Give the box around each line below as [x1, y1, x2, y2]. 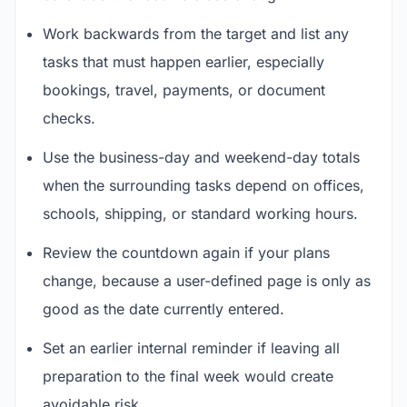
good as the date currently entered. [43, 300, 284, 318]
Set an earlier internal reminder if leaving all [43, 339, 340, 357]
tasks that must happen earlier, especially [43, 53, 324, 71]
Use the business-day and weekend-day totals [43, 148, 360, 166]
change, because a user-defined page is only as [43, 272, 371, 290]
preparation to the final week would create [43, 367, 333, 385]
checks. [43, 109, 95, 127]
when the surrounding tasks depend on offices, [43, 176, 364, 194]
